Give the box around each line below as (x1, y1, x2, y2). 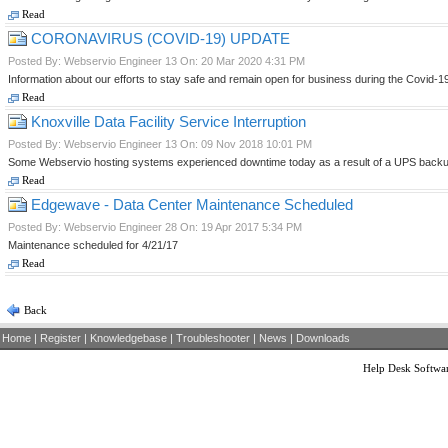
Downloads (296, 332, 350, 344)
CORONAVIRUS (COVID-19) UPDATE (27, 30, 290, 47)
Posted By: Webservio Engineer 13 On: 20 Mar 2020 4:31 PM (8, 55, 305, 67)
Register (40, 332, 81, 344)
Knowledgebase (90, 332, 167, 344)
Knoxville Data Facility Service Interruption (27, 113, 306, 130)
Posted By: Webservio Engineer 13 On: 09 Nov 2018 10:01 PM (8, 138, 312, 150)
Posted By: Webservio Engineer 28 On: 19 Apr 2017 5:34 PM (8, 221, 302, 233)
